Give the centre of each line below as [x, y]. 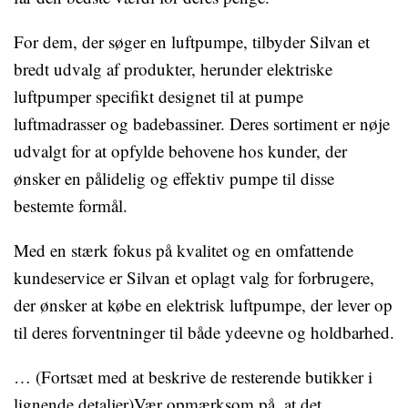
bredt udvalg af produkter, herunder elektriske [173, 69]
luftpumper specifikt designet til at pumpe [158, 96]
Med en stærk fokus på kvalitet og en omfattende [184, 250]
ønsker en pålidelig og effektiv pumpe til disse [174, 178]
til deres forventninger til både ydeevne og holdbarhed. [204, 332]
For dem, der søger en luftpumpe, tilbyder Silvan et [192, 41]
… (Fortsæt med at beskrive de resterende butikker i [193, 377]
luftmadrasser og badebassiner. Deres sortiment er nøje [202, 123]
